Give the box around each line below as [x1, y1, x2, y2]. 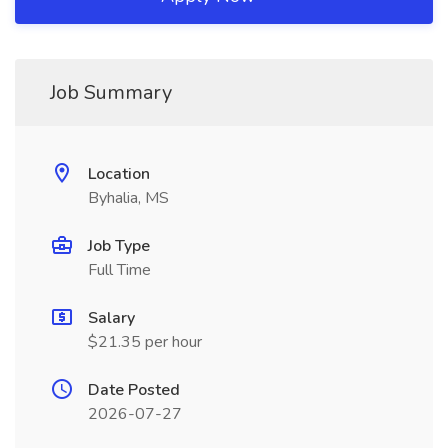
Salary [88, 307, 135, 329]
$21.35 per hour [88, 331, 202, 353]
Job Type [88, 235, 150, 257]
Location [88, 163, 150, 185]
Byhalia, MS [88, 187, 169, 209]
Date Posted [88, 379, 180, 401]
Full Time [88, 259, 151, 281]
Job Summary [50, 79, 172, 106]
